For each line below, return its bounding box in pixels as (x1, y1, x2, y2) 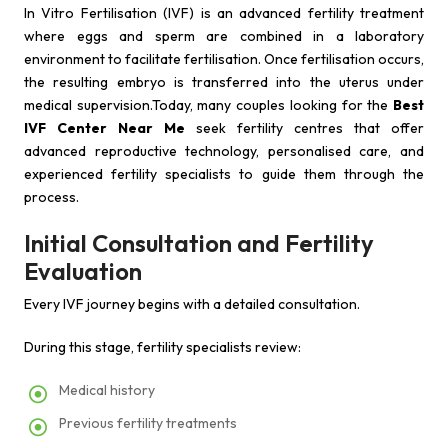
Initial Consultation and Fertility (24, 228, 374, 258)
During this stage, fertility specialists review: (24, 338, 301, 356)
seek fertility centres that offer (185, 119, 424, 137)
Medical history (59, 381, 155, 399)
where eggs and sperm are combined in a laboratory (24, 27, 424, 45)
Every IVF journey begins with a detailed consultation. (24, 295, 360, 313)
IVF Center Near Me (24, 119, 185, 137)
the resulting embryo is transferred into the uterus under (24, 73, 424, 91)
